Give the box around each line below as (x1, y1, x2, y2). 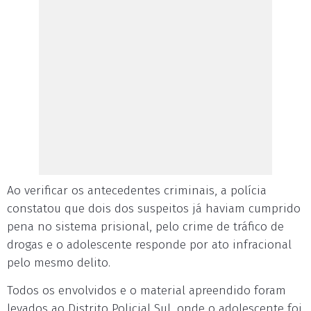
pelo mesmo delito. (7, 255, 110, 270)
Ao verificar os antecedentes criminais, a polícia (7, 183, 267, 198)
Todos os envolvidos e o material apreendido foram (7, 283, 286, 298)
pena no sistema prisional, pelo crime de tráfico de (7, 219, 284, 234)
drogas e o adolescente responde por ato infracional (7, 237, 292, 252)
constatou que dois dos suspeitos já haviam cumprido (7, 201, 301, 216)
